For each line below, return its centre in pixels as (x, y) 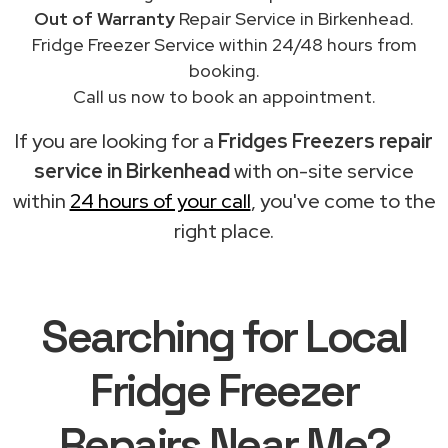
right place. (224, 230)
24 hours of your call (160, 200)
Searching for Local (224, 336)
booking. (224, 70)
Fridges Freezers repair (325, 140)
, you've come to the (343, 200)
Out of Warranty (104, 18)
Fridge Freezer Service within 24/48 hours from (224, 44)
